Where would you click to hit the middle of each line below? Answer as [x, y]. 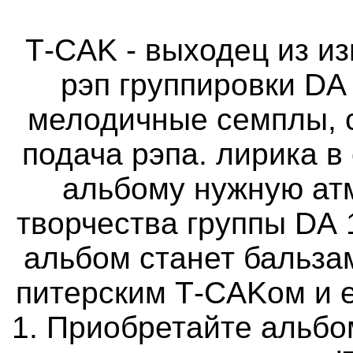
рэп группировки [182, 85]
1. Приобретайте [132, 327]
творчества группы [156, 223]
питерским [95, 293]
